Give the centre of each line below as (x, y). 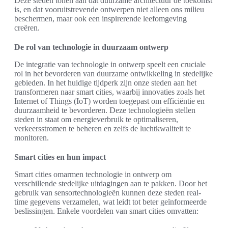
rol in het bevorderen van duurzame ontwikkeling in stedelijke (113, 74)
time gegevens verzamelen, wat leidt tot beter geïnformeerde (110, 202)
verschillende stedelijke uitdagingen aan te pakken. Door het (111, 184)
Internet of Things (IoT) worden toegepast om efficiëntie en (109, 101)
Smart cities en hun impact (60, 157)
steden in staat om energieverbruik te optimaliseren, (96, 120)
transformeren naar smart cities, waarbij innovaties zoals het (109, 92)
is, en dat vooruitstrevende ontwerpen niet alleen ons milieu (109, 10)
